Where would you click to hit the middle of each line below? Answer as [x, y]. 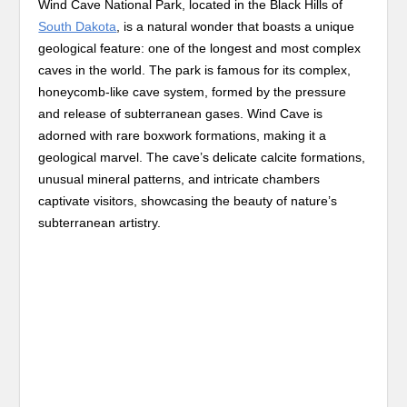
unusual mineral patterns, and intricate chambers [179, 179]
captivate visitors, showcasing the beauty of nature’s [188, 201]
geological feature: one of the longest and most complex [200, 48]
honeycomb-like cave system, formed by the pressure [193, 92]
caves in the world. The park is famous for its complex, [195, 70]
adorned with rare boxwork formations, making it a [183, 135]
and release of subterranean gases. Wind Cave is [181, 114]
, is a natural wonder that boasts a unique [236, 26]
